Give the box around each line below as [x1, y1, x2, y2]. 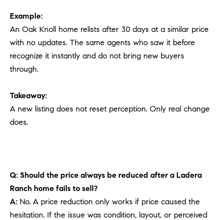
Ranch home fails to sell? [10, 183, 98, 193]
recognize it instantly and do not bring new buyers [10, 51, 184, 60]
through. [10, 64, 38, 74]
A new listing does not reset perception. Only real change [10, 104, 210, 113]
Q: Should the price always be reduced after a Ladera [10, 170, 202, 180]
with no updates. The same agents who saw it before [10, 37, 195, 47]
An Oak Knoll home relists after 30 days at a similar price [10, 24, 209, 34]
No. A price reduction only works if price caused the [20, 196, 200, 206]
